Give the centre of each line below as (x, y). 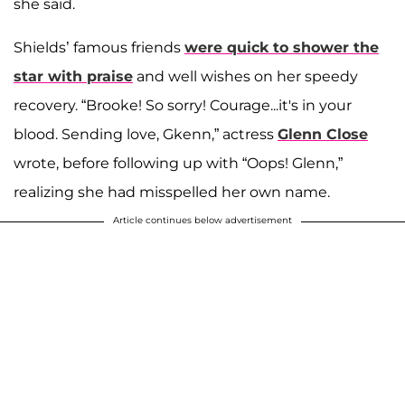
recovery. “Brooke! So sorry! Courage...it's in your (183, 105)
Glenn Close (323, 134)
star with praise (73, 76)
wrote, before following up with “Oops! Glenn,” (178, 163)
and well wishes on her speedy (245, 76)
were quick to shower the (282, 47)
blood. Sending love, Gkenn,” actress (146, 134)
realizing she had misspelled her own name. (174, 192)
